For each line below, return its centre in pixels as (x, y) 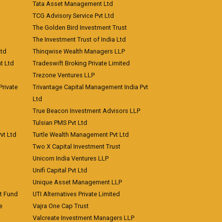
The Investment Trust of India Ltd (79, 39)
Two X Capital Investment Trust (77, 146)
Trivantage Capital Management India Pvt (90, 87)
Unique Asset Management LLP (77, 182)
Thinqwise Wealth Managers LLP (79, 51)
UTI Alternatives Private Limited (76, 194)
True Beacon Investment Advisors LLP (86, 111)
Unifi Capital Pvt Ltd (60, 170)
